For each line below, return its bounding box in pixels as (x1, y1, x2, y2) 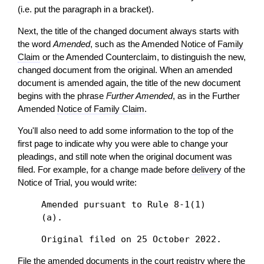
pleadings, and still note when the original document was (18, 151, 232, 162)
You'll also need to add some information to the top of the (18, 126, 233, 136)
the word (18, 39, 53, 49)
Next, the (18, 26, 55, 37)
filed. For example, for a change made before (18, 164, 192, 175)
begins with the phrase (18, 91, 106, 101)
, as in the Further (173, 91, 240, 101)
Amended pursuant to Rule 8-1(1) (41, 199, 206, 210)
